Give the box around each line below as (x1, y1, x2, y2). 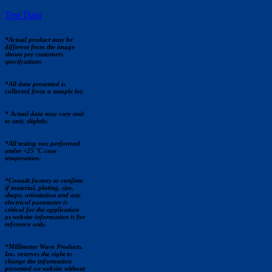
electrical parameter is (5, 198, 67, 206)
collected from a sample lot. (5, 87, 84, 95)
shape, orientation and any (5, 191, 81, 199)
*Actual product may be (5, 35, 73, 43)
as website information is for (5, 212, 85, 220)
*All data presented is (5, 80, 66, 87)
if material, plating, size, (5, 183, 73, 191)
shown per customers (5, 50, 63, 58)
